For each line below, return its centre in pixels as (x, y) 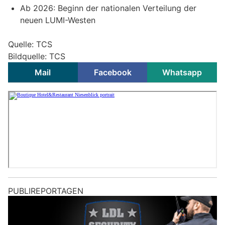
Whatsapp (182, 73)
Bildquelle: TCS (37, 57)
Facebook (113, 73)
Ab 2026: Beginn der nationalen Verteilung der (108, 8)
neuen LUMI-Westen (58, 20)
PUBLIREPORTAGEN (46, 191)
